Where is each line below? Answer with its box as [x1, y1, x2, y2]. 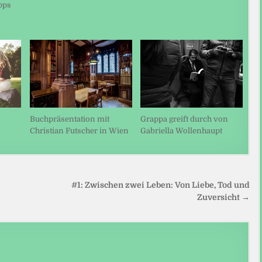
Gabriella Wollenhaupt [140, 126, 223, 136]
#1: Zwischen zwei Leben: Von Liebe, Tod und [71, 181, 250, 190]
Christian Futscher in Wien [29, 126, 129, 136]
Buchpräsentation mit [29, 115, 109, 124]
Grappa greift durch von [140, 115, 229, 124]
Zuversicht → [197, 193, 250, 202]
